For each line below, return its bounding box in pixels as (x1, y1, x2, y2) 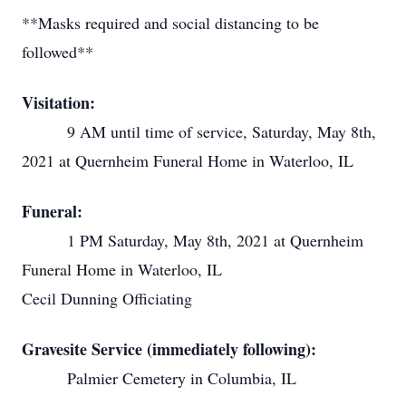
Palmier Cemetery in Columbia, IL (22, 367, 296, 389)
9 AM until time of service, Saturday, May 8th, (22, 121, 376, 142)
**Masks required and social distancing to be (22, 12, 319, 34)
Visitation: (22, 91, 95, 114)
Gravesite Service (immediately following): (22, 337, 316, 361)
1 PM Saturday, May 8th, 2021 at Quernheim (22, 229, 363, 251)
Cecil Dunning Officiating (22, 287, 192, 309)
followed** (22, 41, 93, 63)
